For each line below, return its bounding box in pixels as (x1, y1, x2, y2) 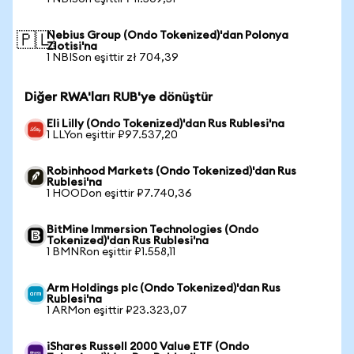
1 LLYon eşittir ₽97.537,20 (47, 130, 178, 141)
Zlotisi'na (47, 41, 97, 52)
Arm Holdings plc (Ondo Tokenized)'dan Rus (47, 283, 281, 294)
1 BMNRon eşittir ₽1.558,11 (47, 247, 175, 258)
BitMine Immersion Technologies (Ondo (47, 224, 258, 235)
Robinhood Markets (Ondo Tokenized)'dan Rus (47, 166, 296, 177)
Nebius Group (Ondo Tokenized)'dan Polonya (47, 30, 288, 41)
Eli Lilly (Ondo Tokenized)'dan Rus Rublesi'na (47, 119, 284, 130)
